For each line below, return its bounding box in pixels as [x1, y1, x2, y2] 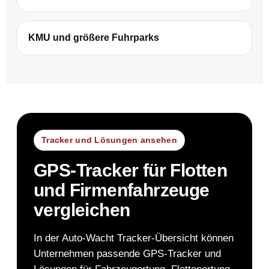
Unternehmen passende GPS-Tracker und [34, 247, 221, 259]
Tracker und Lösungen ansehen [41, 134, 177, 145]
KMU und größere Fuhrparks [28, 32, 159, 43]
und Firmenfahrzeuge [34, 180, 210, 200]
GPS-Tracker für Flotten [34, 160, 228, 180]
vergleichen [34, 199, 130, 220]
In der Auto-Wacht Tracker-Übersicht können [34, 232, 234, 244]
